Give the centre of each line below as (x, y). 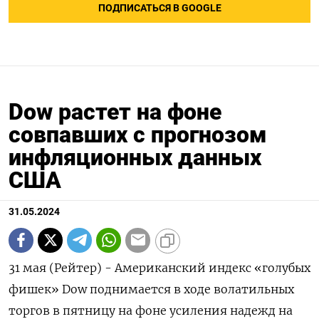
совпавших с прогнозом (138, 134)
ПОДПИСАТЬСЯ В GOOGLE (159, 8)
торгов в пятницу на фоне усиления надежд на (151, 310)
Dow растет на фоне (115, 111)
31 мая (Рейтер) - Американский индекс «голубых (159, 267)
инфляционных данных (135, 157)
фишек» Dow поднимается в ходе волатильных (151, 289)
